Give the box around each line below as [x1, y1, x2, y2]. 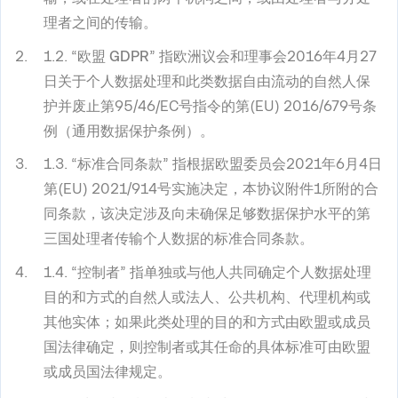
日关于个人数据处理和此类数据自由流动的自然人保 [44, 72, 370, 90]
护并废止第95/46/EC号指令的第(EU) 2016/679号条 [44, 97, 377, 115]
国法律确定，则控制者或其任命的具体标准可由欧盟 [44, 338, 370, 355]
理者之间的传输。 [44, 14, 157, 31]
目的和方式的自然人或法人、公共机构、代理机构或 [44, 288, 370, 306]
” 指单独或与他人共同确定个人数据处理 [120, 263, 371, 281]
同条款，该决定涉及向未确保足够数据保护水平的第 [44, 205, 370, 223]
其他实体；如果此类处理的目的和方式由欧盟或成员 [44, 313, 370, 330]
